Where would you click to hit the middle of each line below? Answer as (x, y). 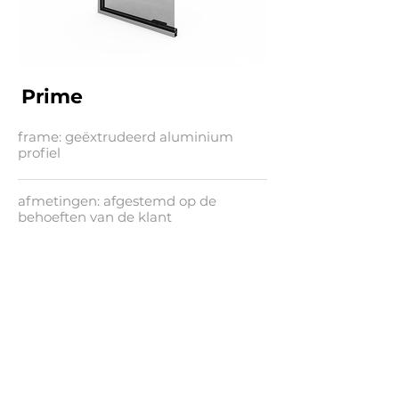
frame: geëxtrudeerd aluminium (126, 137)
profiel (39, 153)
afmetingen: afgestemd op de (117, 201)
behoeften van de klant (95, 217)
